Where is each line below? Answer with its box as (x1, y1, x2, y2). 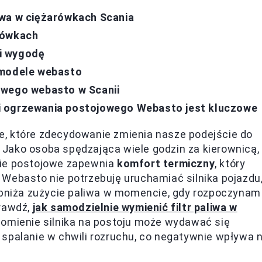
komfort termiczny (117, 157, 215, 170)
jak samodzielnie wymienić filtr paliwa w (32, 201, 237, 213)
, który (215, 157, 246, 170)
